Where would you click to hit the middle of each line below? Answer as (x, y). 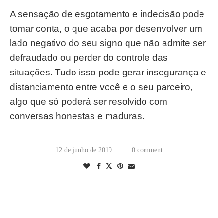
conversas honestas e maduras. (77, 116)
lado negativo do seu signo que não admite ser (108, 43)
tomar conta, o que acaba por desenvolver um (106, 28)
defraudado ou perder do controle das (89, 58)
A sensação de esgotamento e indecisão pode (107, 14)
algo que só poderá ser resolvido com (89, 101)
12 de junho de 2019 (84, 150)
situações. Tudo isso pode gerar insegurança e (108, 72)
